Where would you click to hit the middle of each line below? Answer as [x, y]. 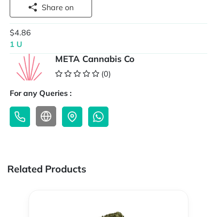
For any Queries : [41, 93]
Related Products [47, 169]
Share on [69, 7]
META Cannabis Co [95, 59]
